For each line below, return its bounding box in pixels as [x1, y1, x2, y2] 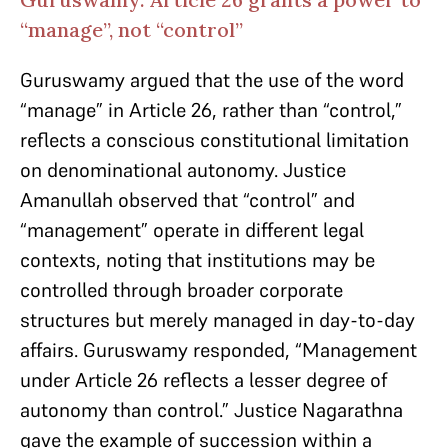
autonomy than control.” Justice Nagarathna [20, 397, 403, 423]
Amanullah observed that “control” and [20, 187, 355, 213]
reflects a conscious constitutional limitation [20, 127, 409, 153]
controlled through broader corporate [20, 277, 343, 303]
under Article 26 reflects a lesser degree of [20, 367, 387, 393]
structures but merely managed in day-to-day [20, 307, 415, 333]
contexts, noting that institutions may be [20, 247, 375, 273]
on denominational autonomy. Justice [20, 157, 346, 183]
